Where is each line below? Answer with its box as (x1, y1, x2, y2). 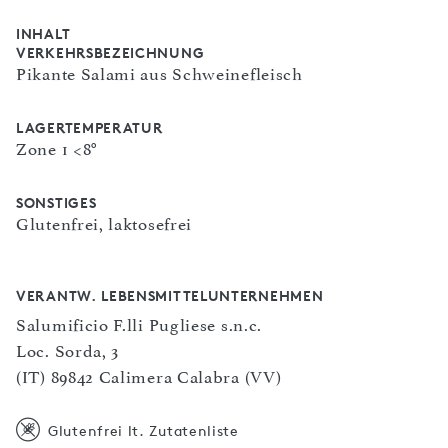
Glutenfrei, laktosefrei (16, 214, 193, 234)
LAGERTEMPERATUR (16, 119, 163, 136)
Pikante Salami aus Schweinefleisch (16, 64, 303, 84)
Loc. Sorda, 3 (16, 341, 120, 361)
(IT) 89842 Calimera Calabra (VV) (16, 367, 282, 387)
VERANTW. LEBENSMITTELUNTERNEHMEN (16, 287, 324, 304)
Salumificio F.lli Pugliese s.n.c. (16, 315, 263, 335)
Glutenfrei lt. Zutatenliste (48, 422, 239, 439)
